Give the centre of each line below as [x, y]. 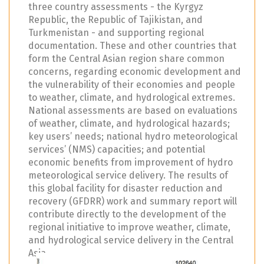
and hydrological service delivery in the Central [131, 240]
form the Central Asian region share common [126, 58]
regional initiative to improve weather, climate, [129, 227]
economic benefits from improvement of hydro [131, 162]
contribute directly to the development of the [127, 214]
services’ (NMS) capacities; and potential [117, 149]
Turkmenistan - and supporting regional [116, 32]
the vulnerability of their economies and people [132, 84]
